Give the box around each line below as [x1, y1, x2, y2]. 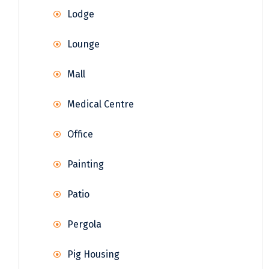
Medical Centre [67, 98, 134, 110]
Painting [67, 159, 104, 171]
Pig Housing [67, 249, 119, 261]
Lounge [67, 38, 100, 50]
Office [67, 128, 93, 141]
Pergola [67, 219, 101, 231]
